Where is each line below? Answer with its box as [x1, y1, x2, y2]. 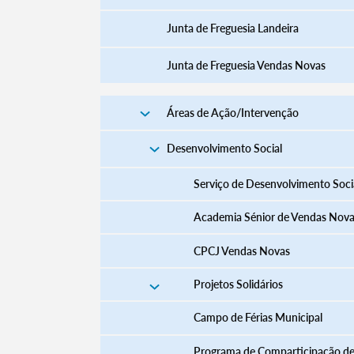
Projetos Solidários [193, 277, 283, 291]
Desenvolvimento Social [166, 141, 282, 156]
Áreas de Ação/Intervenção [166, 106, 299, 120]
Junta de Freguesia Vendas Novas [166, 58, 326, 72]
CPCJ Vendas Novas [193, 243, 290, 258]
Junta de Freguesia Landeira [166, 21, 299, 36]
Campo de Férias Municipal [193, 311, 322, 325]
